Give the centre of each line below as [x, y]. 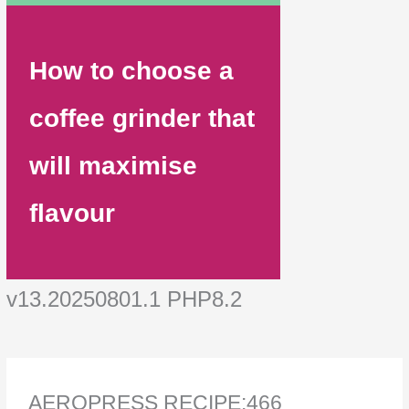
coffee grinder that [142, 118]
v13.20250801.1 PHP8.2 [125, 299]
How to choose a [132, 70]
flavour [73, 213]
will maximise [114, 165]
